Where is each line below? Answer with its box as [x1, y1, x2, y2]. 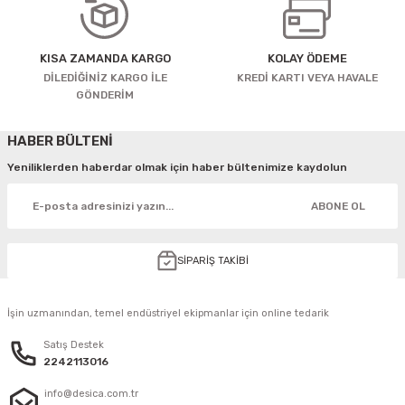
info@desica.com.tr [44, 388, 138, 400]
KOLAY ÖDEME [268, 52, 347, 65]
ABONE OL [310, 199, 365, 212]
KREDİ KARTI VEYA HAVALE [237, 71, 378, 84]
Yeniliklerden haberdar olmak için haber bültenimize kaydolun [7, 161, 347, 174]
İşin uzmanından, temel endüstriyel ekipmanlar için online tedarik [7, 307, 329, 319]
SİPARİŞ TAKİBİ [176, 255, 249, 267]
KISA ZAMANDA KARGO [39, 52, 171, 65]
